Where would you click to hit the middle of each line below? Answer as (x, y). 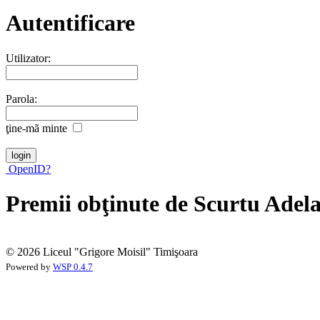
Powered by (29, 267)
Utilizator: (28, 58)
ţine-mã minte (36, 128)
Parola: (21, 99)
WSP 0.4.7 (73, 267)
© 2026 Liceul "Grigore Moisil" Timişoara (102, 251)
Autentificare (70, 23)
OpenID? (28, 169)
